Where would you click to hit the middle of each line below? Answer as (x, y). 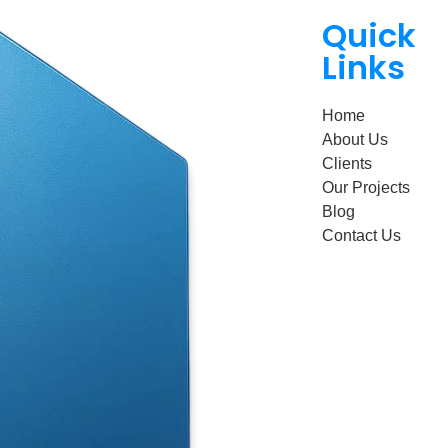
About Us (354, 140)
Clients (346, 164)
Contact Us (361, 236)
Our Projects (365, 188)
